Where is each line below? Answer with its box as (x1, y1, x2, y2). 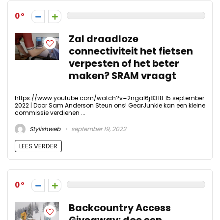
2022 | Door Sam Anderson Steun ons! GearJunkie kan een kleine (15, 101, 205, 110)
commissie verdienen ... (15, 109, 85, 117)
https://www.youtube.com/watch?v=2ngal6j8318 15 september (15, 94, 204, 103)
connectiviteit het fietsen (69, 45, 193, 58)
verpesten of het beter (69, 57, 179, 71)
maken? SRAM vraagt (69, 69, 176, 83)
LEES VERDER (19, 141, 57, 151)
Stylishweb (28, 124, 60, 133)
